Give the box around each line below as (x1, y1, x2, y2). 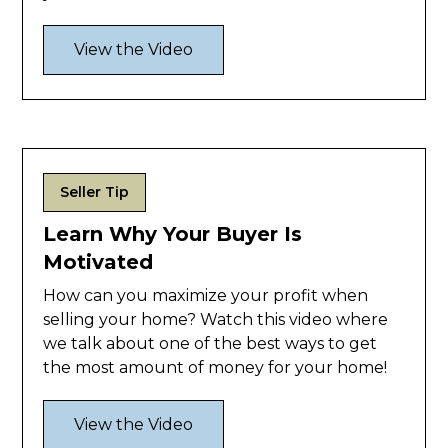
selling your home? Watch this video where (43, 310, 389, 330)
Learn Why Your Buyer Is (43, 222, 303, 247)
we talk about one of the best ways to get (43, 334, 378, 354)
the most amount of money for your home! (43, 358, 388, 378)
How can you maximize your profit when (43, 286, 369, 306)
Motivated (43, 250, 154, 275)
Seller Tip (60, 183, 130, 202)
